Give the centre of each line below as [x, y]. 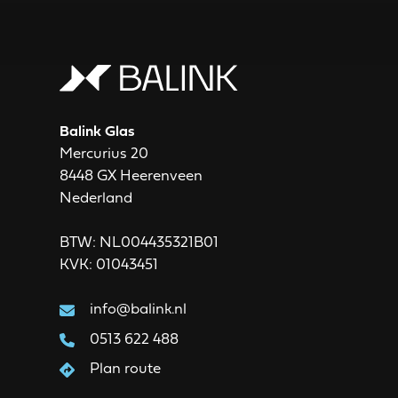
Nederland [96, 199]
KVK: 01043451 [109, 266]
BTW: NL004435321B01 [139, 243]
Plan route [125, 369]
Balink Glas [98, 132]
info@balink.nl [138, 310]
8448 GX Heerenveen [131, 177]
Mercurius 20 [104, 155]
